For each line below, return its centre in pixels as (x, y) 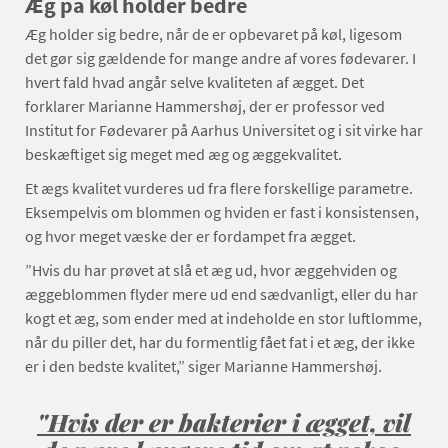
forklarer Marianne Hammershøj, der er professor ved (205, 106)
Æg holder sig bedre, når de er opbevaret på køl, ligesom (213, 34)
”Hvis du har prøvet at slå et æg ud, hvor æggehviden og (211, 270)
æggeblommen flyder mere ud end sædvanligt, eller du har (221, 294)
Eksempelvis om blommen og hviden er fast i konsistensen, (222, 212)
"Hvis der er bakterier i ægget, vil (224, 422)
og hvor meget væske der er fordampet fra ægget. (190, 236)
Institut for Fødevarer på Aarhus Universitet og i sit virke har (224, 130)
